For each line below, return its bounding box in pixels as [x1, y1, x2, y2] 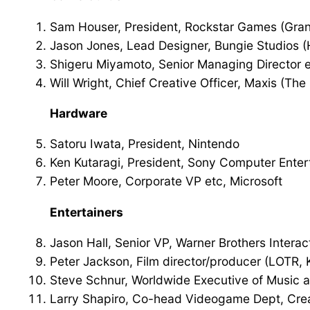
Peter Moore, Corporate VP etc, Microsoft [50, 174, 282, 189]
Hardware [50, 105, 107, 120]
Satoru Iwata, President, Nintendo [50, 136, 239, 152]
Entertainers [50, 204, 123, 219]
